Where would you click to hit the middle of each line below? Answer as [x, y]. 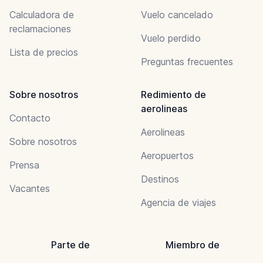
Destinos [160, 179]
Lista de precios [44, 52]
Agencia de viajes [178, 202]
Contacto [30, 118]
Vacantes [30, 188]
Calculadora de [42, 14]
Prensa [24, 165]
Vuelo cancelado [177, 14]
